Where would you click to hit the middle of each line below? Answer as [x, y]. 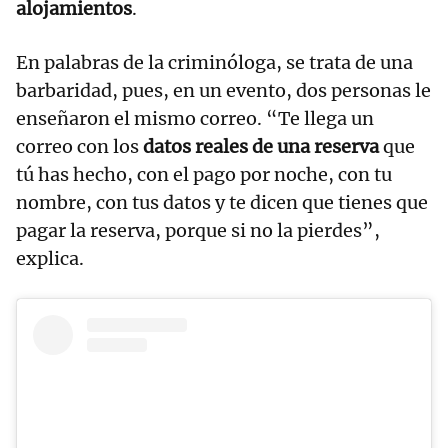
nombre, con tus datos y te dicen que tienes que [222, 203]
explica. [50, 259]
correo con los [79, 147]
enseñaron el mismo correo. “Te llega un [195, 119]
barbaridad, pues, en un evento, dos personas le [223, 91]
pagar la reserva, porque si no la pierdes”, [198, 231]
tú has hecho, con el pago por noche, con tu [204, 175]
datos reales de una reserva [261, 147]
